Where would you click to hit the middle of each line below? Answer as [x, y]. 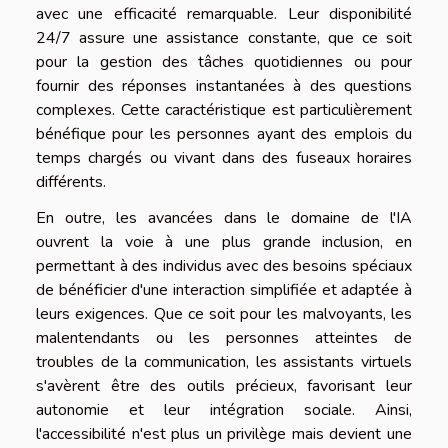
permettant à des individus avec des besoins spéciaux [224, 266]
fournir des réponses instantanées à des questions [224, 86]
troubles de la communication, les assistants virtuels [224, 362]
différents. [71, 182]
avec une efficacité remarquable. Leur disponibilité [224, 14]
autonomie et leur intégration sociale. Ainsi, [224, 410]
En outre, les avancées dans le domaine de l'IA [224, 218]
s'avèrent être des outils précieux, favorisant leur [224, 386]
